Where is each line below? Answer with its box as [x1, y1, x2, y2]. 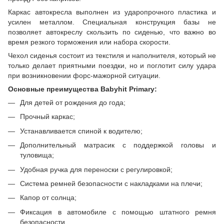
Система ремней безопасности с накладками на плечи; [20, 179, 202, 187]
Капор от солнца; [20, 193, 76, 202]
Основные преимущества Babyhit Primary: [8, 85, 157, 93]
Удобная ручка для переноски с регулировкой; [20, 165, 172, 173]
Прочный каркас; [20, 112, 75, 121]
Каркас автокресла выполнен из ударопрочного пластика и [8, 8, 216, 16]
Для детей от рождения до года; [20, 98, 125, 106]
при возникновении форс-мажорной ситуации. [8, 71, 160, 79]
